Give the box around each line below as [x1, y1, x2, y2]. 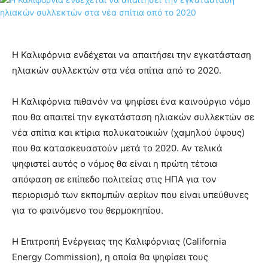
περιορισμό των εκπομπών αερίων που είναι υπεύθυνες [12, 189, 249, 201]
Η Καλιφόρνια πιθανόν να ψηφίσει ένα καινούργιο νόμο [12, 96, 251, 108]
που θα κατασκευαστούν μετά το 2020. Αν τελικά [12, 142, 223, 154]
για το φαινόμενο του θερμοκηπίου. [12, 205, 163, 217]
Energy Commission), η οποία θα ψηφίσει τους [12, 251, 208, 263]
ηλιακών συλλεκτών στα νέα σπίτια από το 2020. [12, 65, 221, 77]
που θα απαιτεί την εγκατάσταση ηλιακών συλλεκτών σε [12, 111, 254, 123]
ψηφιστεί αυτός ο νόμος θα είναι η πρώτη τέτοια [12, 158, 218, 170]
